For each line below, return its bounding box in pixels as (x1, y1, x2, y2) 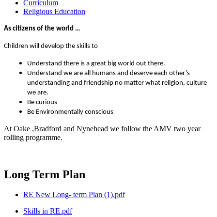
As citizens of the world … (4, 25, 80, 32)
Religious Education (23, 7, 85, 15)
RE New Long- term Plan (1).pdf (23, 190, 125, 199)
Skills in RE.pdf (23, 207, 72, 216)
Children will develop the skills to (4, 42, 98, 50)
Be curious (27, 98, 57, 106)
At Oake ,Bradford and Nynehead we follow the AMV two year (4, 124, 201, 133)
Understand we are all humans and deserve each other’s (27, 69, 190, 77)
